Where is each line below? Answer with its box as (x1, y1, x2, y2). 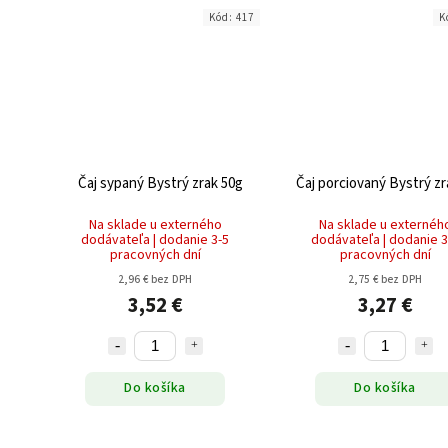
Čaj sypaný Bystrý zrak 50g (77, 172, 243, 194)
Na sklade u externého (88, 214, 222, 235)
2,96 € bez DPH (117, 271, 193, 287)
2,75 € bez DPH (347, 271, 423, 287)
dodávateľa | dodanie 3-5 (81, 229, 229, 250)
